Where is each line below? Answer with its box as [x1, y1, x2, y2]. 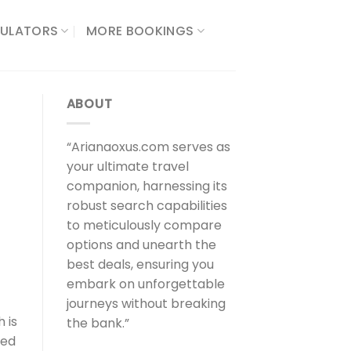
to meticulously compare [66, 215, 222, 234]
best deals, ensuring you [66, 255, 214, 273]
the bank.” [66, 313, 129, 332]
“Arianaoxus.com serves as [66, 137, 230, 156]
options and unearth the [66, 235, 216, 254]
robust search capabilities [66, 196, 227, 215]
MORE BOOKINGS [86, 21, 194, 40]
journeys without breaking [66, 294, 226, 313]
